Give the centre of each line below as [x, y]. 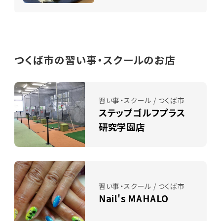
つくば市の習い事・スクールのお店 [95, 60]
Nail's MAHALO [134, 199]
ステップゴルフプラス [142, 112]
